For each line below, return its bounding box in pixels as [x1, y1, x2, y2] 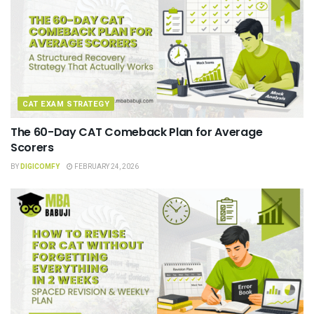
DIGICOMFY [20, 162, 60, 172]
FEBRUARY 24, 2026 [73, 162, 139, 172]
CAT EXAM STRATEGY [22, 98, 110, 111]
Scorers [11, 139, 54, 156]
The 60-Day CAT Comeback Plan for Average [11, 124, 263, 141]
